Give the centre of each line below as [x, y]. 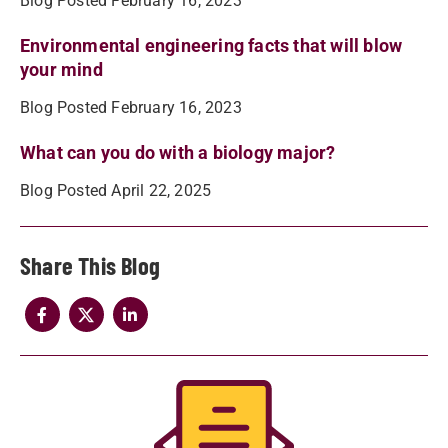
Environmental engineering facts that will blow [211, 45]
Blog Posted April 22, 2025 [116, 190]
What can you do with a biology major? [178, 152]
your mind [61, 69]
